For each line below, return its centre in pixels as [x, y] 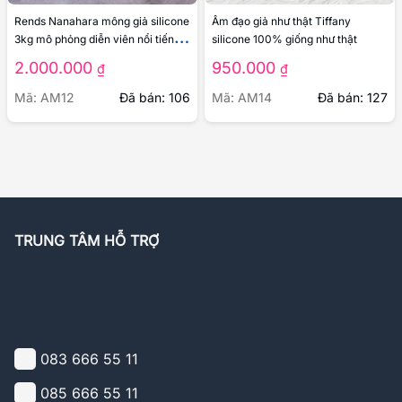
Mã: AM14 [242, 97]
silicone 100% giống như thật [284, 39]
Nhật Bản [38, 57]
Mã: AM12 [44, 97]
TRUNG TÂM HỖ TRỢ [87, 240]
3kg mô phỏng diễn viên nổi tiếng [97, 39]
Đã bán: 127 [353, 97]
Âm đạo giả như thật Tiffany [281, 21]
